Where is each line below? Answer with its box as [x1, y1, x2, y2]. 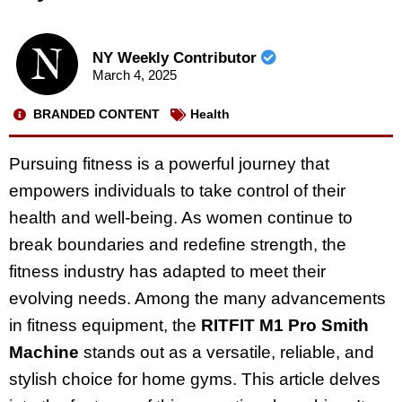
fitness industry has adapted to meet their [9, 261, 326, 281]
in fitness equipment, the [9, 315, 201, 335]
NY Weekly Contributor [92, 49, 261, 67]
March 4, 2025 [92, 67, 177, 83]
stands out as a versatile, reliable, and [79, 342, 374, 362]
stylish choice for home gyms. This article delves [9, 369, 380, 389]
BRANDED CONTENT [33, 107, 160, 122]
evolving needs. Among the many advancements [9, 288, 386, 308]
